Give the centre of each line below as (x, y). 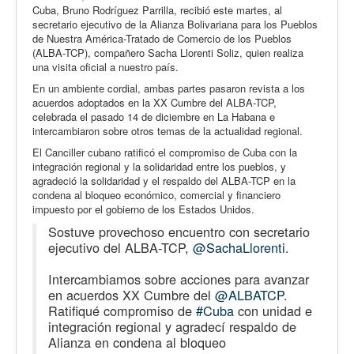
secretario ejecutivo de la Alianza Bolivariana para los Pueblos (175, 24)
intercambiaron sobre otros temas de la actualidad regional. (168, 130)
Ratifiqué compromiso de (122, 310)
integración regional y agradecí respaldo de (172, 326)
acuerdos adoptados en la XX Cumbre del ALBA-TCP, (154, 102)
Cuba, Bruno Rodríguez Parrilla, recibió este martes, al (157, 9)
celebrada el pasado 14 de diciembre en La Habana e (154, 116)
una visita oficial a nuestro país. (105, 66)
